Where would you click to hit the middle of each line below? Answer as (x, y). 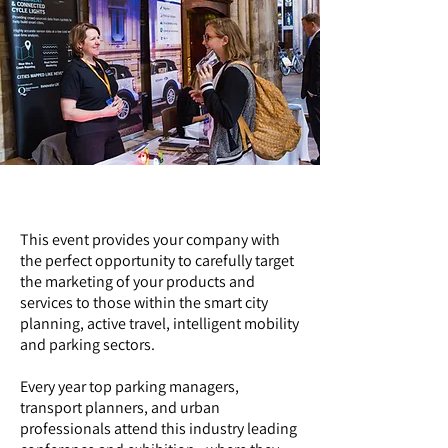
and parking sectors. (87, 344)
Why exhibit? (76, 202)
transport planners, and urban (120, 407)
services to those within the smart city (144, 302)
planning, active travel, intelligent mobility (159, 323)
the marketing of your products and (137, 281)
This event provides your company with (150, 239)
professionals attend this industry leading (158, 428)
